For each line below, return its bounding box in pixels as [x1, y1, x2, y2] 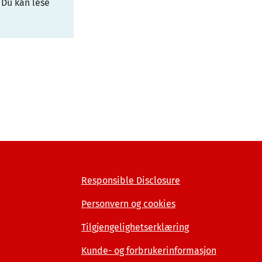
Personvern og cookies [81, 198, 175, 209]
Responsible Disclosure [81, 175, 180, 186]
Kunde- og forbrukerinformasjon [81, 245, 216, 256]
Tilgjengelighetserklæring [81, 222, 189, 233]
